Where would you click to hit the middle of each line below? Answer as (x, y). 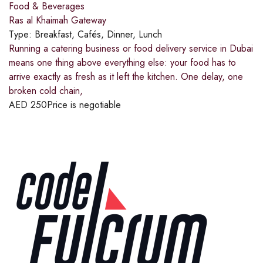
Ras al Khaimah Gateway (58, 20)
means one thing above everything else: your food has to (122, 62)
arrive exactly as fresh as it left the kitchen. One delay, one (126, 76)
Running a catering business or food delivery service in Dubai (131, 48)
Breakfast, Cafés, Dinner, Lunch (98, 34)
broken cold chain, (46, 90)
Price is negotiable (84, 104)
